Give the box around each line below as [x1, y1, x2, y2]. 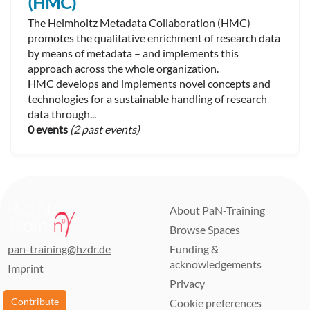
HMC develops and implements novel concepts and [28, 76, 271, 90]
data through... [28, 107, 96, 120]
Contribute [11, 295, 59, 307]
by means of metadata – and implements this [28, 46, 239, 60]
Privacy [170, 277, 205, 290]
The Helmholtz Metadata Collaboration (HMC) [28, 15, 250, 29]
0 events [28, 122, 68, 136]
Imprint [8, 262, 44, 275]
